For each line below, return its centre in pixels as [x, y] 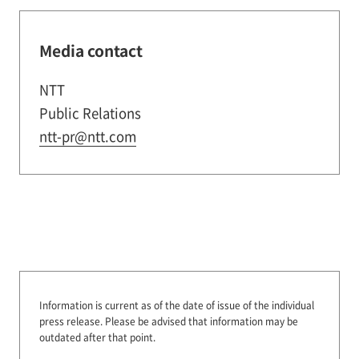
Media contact [91, 50]
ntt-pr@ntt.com [87, 136]
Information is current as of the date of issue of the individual [176, 305]
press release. [72, 321]
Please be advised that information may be [201, 321]
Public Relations [90, 113]
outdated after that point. [97, 337]
